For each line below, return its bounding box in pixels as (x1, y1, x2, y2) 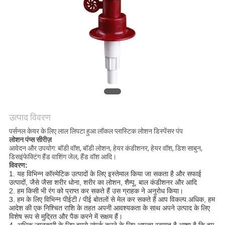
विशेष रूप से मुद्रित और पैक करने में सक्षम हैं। (9, 212, 123, 221)
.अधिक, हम (186, 195, 215, 204)
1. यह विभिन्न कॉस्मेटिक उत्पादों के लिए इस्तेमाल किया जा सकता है (9, 170, 174, 178)
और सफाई (173, 170, 201, 178)
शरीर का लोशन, (83, 178, 123, 187)
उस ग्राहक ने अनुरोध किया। (111, 187, 183, 195)
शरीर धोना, (54, 178, 83, 187)
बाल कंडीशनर (136, 178, 173, 187)
